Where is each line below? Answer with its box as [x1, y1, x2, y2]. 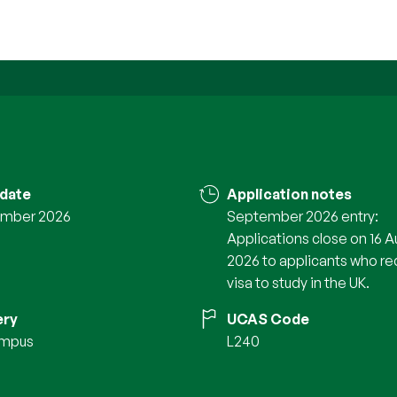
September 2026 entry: [226, 207, 378, 226]
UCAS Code [226, 310, 309, 329]
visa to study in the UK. [226, 274, 370, 292]
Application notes [226, 185, 352, 204]
